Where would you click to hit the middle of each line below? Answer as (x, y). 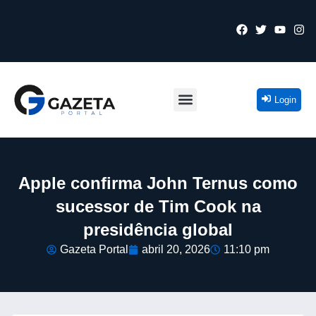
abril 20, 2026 (176, 249)
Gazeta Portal (94, 249)
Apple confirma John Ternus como (158, 183)
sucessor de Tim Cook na (158, 206)
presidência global (158, 229)
